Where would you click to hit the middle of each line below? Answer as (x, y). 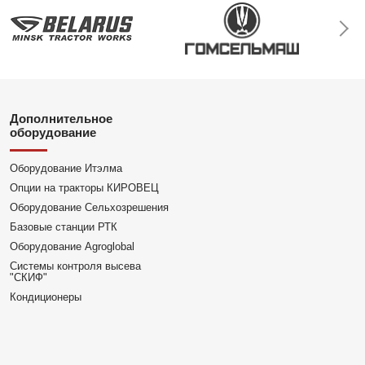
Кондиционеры (46, 297)
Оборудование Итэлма (66, 168)
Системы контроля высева (76, 266)
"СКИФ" (29, 277)
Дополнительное (62, 119)
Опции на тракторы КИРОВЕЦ (85, 188)
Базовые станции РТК (64, 227)
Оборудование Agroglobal (73, 246)
